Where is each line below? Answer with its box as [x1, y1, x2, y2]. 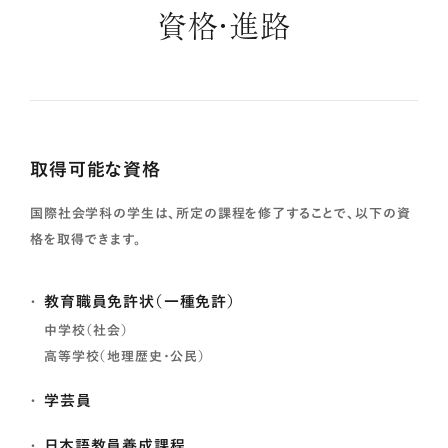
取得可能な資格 [30, 160, 161, 179]
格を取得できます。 [30, 233, 142, 247]
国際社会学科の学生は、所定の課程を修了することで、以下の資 [30, 207, 411, 221]
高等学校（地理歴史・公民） [44, 350, 206, 364]
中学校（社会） [44, 324, 129, 338]
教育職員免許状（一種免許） [44, 294, 236, 310]
